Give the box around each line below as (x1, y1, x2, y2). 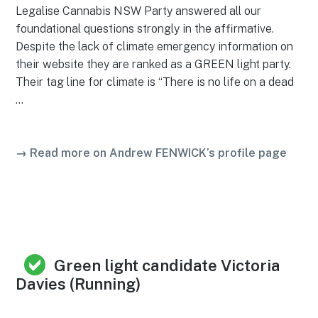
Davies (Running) (16, 274, 141, 293)
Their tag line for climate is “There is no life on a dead (16, 75, 295, 89)
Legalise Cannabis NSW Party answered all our (16, 4, 262, 18)
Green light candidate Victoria (54, 256, 281, 275)
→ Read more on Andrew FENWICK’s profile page (16, 146, 287, 160)
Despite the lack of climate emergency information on (16, 39, 294, 53)
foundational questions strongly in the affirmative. (16, 21, 275, 35)
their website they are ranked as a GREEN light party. (16, 57, 292, 71)
